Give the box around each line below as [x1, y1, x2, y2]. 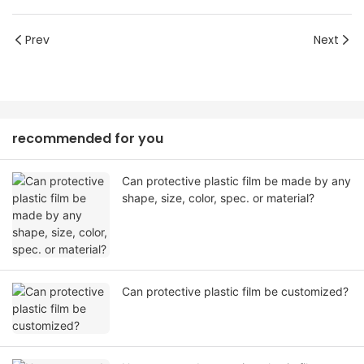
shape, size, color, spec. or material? [122, 191, 314, 206]
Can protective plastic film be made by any [122, 174, 351, 188]
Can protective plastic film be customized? [122, 284, 349, 299]
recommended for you [12, 129, 163, 149]
